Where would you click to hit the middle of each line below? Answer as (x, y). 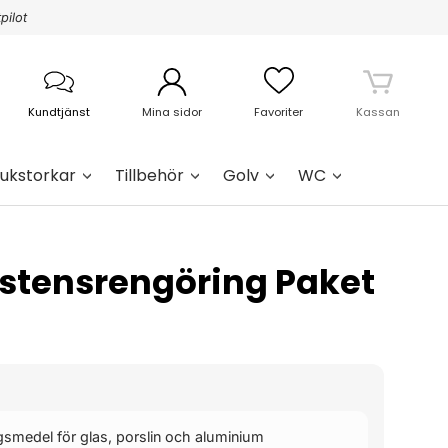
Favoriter (279, 112)
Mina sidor (172, 112)
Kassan (377, 112)
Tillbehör (149, 175)
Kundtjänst (58, 112)
